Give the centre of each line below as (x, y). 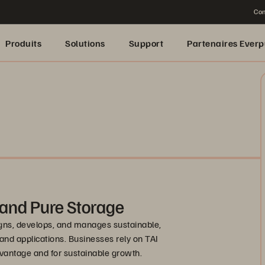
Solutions (85, 43)
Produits (23, 43)
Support (146, 43)
